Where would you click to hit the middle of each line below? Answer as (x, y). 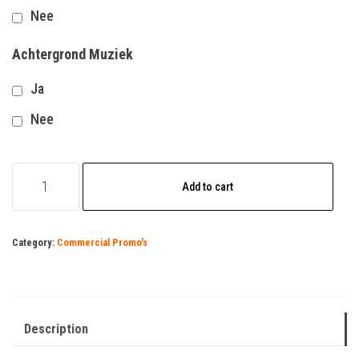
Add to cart (208, 186)
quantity (36, 217)
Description (56, 329)
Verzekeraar (48, 172)
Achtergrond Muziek (73, 54)
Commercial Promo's (102, 242)
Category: (34, 242)
